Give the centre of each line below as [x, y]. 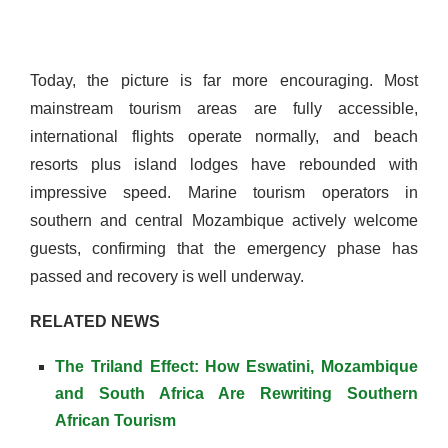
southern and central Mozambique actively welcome [224, 221]
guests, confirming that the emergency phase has [224, 249]
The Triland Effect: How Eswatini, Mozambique [236, 367]
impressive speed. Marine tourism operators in [224, 193]
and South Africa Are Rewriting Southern [236, 394]
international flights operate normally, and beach [224, 137]
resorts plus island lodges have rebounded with [224, 165]
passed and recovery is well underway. [167, 277]
